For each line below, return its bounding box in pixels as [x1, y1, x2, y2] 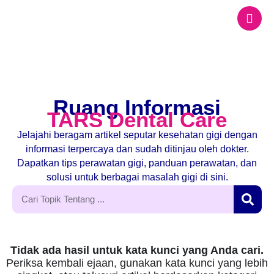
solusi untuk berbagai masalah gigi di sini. [46, 171, 228, 182]
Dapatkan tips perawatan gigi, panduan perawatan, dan [17, 157, 257, 168]
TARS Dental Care [47, 107, 227, 131]
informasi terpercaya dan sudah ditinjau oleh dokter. [25, 143, 249, 154]
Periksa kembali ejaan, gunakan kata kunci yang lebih [6, 256, 268, 269]
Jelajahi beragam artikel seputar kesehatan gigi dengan [17, 129, 257, 140]
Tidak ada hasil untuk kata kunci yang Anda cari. [10, 243, 264, 256]
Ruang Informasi [53, 95, 221, 119]
